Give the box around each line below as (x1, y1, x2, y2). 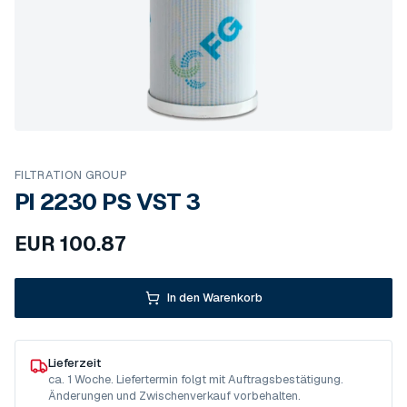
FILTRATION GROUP (15, 167, 128, 183)
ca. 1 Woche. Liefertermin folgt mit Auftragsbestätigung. (48, 372, 343, 387)
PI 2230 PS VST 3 (15, 186, 201, 217)
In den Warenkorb (166, 290, 263, 305)
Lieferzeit (48, 355, 101, 371)
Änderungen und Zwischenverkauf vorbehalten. (48, 388, 301, 403)
